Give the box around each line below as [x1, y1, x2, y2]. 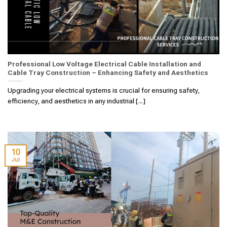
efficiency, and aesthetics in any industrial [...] [8, 96, 145, 105]
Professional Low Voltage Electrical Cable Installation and [8, 60, 201, 68]
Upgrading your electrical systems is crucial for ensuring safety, [8, 86, 200, 94]
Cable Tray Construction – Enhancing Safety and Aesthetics [8, 68, 208, 77]
